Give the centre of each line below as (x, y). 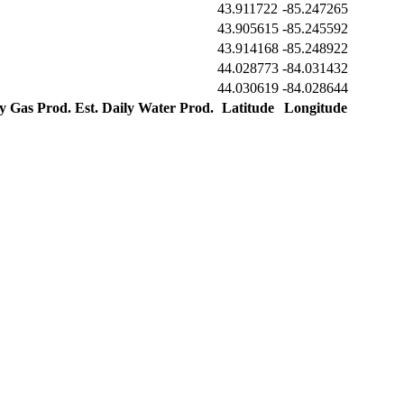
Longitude (315, 108)
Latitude (248, 108)
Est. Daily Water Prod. (144, 108)
